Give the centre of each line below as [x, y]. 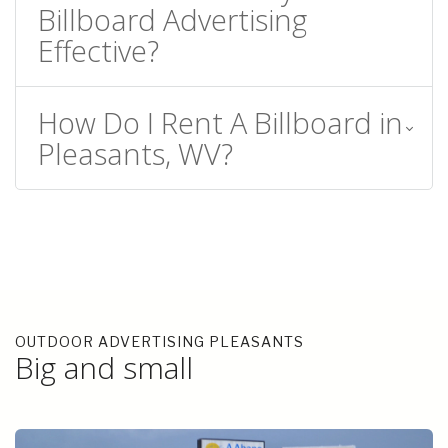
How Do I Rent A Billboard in [220, 122]
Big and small [104, 367]
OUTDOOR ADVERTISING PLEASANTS [159, 341]
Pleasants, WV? [135, 153]
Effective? [98, 50]
